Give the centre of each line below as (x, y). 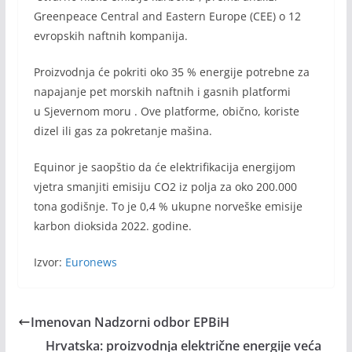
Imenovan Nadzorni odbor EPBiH (130, 322)
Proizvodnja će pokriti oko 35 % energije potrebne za (171, 71)
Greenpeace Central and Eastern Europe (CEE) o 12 (167, 16)
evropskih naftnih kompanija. (110, 35)
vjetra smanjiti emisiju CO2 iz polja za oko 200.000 (165, 186)
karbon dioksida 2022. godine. (112, 225)
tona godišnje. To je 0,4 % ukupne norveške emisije (168, 206)
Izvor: (49, 262)
